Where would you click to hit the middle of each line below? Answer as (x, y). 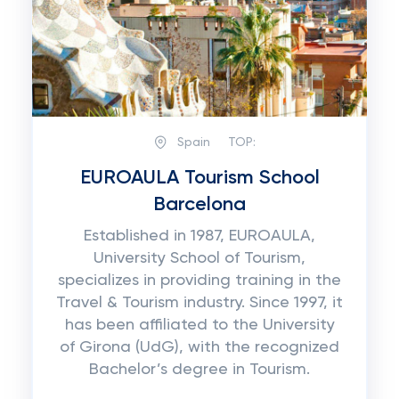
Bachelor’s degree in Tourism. (199, 370)
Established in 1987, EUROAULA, (199, 236)
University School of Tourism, (199, 258)
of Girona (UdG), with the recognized (199, 347)
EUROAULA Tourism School (199, 178)
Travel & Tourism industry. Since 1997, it (199, 303)
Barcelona (199, 205)
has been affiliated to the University (199, 325)
